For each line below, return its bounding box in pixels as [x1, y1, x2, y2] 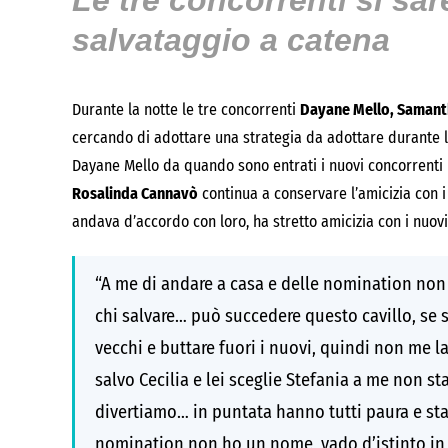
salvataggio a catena [72, 22, 390, 58]
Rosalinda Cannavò [72, 184, 198, 203]
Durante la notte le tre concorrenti [72, 100, 300, 119]
